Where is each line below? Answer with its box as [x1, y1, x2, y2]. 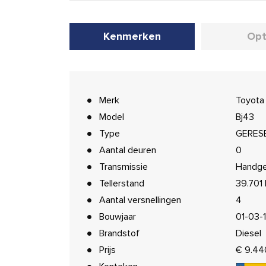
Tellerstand [99, 178, 144, 189]
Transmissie [99, 161, 148, 173]
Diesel [235, 227, 261, 239]
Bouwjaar [99, 211, 136, 223]
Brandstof [99, 227, 140, 239]
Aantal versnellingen [99, 194, 181, 206]
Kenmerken [103, 30, 161, 43]
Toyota [235, 94, 264, 106]
